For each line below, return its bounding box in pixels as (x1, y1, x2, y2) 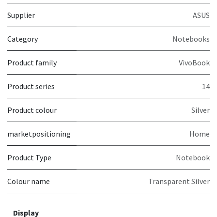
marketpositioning (7, 129, 71, 139)
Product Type (7, 153, 51, 162)
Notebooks (172, 34, 210, 44)
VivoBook (179, 58, 210, 67)
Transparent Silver (148, 176, 210, 186)
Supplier (7, 10, 35, 20)
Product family (7, 58, 57, 67)
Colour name (7, 176, 50, 186)
